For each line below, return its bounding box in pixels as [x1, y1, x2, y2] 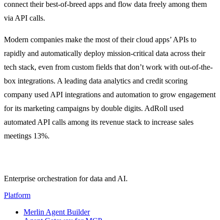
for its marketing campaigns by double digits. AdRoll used [4, 104, 184, 112]
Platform [4, 191, 30, 199]
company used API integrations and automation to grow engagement [4, 90, 216, 99]
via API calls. [4, 13, 45, 22]
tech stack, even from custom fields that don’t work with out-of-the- [4, 62, 213, 71]
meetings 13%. [4, 131, 50, 140]
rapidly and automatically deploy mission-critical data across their [4, 49, 205, 57]
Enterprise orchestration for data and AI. [4, 174, 128, 183]
